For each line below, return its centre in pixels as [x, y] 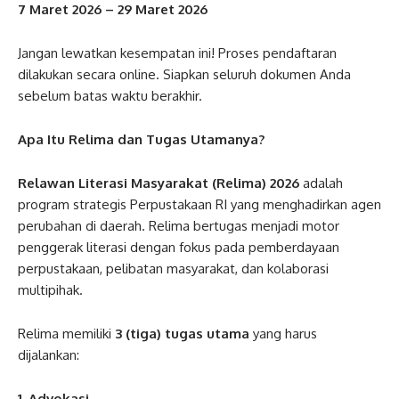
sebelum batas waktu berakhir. [110, 96]
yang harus [283, 334]
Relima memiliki [66, 334]
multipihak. [50, 290]
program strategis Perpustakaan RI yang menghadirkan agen [199, 204]
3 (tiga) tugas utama [182, 334]
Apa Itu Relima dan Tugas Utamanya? [141, 139]
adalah [321, 183]
